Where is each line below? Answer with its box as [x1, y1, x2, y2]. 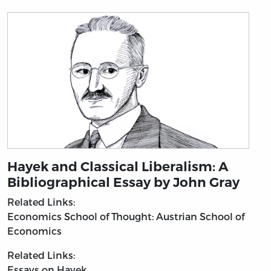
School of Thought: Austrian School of [64, 210, 244, 222]
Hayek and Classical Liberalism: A [7, 158, 229, 174]
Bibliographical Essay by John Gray [7, 174, 240, 190]
